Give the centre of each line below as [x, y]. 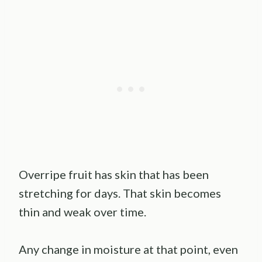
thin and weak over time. [82, 211]
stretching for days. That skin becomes [120, 193]
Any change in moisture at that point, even [128, 249]
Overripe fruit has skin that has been [114, 174]
